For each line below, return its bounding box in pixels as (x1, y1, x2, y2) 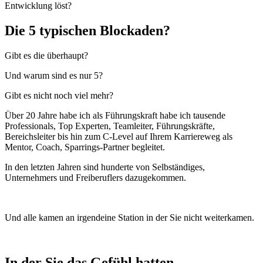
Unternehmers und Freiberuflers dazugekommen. (5, 173, 186, 183)
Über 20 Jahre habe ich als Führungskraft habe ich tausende (5, 110, 225, 120)
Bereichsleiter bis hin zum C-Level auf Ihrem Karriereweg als (5, 131, 232, 141)
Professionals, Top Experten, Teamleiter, (5, 121, 156, 131)
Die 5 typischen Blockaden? (5, 23, 170, 39)
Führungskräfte (156, 121, 213, 131)
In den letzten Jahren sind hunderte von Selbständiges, (5, 162, 205, 172)
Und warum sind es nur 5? (5, 70, 103, 80)
